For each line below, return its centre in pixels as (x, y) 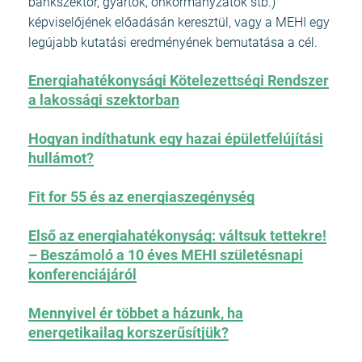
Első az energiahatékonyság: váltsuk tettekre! (177, 236)
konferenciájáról (82, 275)
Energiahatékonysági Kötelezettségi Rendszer (179, 81)
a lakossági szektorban (104, 100)
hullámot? (61, 158)
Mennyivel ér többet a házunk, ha (136, 314)
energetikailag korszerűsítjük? (128, 333)
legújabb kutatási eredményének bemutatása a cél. (173, 43)
